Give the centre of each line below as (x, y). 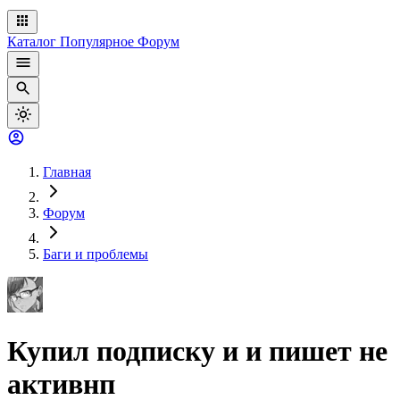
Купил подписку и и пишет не (197, 351)
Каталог (33, 42)
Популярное (99, 42)
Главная (67, 172)
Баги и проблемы (96, 254)
